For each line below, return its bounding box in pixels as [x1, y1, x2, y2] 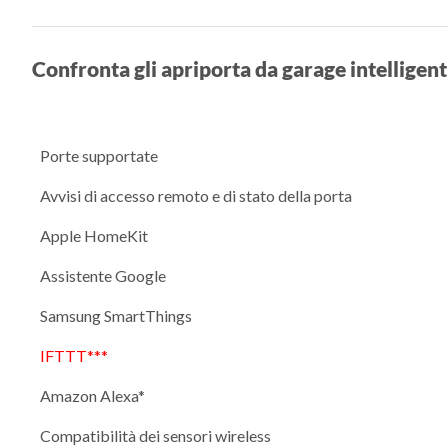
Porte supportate [40, 145, 158, 165]
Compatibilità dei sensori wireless [40, 425, 271, 445]
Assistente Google [40, 265, 166, 285]
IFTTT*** [40, 345, 108, 365]
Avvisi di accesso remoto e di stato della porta [40, 185, 352, 205]
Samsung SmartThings [40, 305, 192, 325]
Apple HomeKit [40, 225, 148, 245]
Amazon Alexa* [40, 385, 145, 405]
